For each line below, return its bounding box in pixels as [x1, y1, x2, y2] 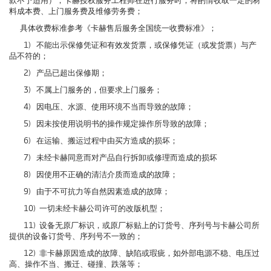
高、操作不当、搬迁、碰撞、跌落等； [9, 259, 143, 269]
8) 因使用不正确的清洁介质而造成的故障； [9, 169, 178, 180]
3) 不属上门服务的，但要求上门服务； [9, 85, 162, 95]
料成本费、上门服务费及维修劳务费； [9, 6, 143, 16]
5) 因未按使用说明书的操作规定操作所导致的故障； [9, 119, 209, 129]
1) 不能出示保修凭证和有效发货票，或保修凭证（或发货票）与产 [9, 40, 256, 50]
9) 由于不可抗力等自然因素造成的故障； [9, 186, 170, 197]
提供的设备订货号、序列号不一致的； [9, 231, 143, 241]
